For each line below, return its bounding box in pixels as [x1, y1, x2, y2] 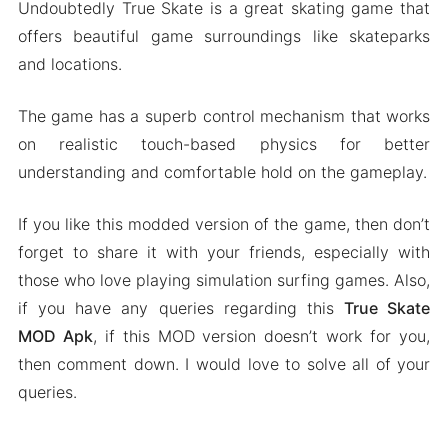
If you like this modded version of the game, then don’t [17, 213, 431, 234]
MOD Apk [17, 325, 93, 346]
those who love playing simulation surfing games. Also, [17, 269, 431, 290]
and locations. [17, 53, 122, 74]
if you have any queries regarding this [17, 297, 344, 318]
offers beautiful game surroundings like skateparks [17, 25, 431, 46]
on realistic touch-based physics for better [17, 133, 431, 154]
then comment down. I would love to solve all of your [17, 353, 431, 374]
